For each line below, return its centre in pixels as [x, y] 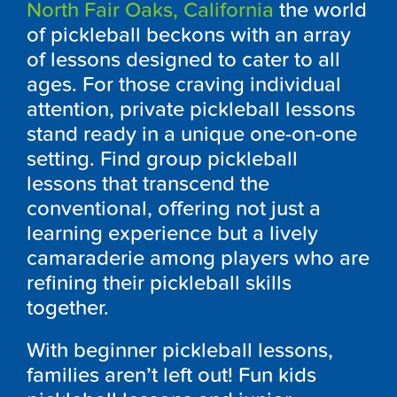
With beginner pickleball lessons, [180, 350]
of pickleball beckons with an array [189, 35]
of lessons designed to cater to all [183, 59]
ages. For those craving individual [184, 84]
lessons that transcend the [148, 183]
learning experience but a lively [172, 233]
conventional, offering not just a [174, 208]
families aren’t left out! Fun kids [171, 375]
